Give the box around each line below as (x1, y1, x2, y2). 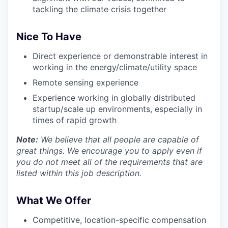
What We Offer (16, 194, 91, 207)
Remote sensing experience (33, 77, 138, 88)
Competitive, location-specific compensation (33, 215, 206, 225)
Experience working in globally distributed (33, 93, 195, 103)
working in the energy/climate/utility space (33, 62, 197, 72)
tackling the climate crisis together (33, 4, 166, 14)
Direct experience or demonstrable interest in (33, 51, 208, 61)
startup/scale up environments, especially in (33, 104, 202, 114)
